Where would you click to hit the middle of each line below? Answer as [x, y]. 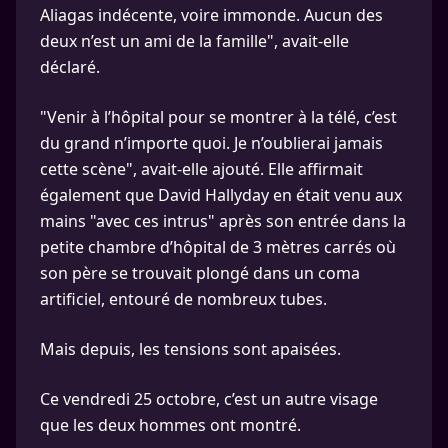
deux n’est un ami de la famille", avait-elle [194, 40]
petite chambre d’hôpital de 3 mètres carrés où [218, 246]
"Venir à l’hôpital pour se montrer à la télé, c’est [218, 116]
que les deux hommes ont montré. [170, 424]
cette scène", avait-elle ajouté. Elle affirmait [201, 168]
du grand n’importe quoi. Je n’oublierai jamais [211, 142]
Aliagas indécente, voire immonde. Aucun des [211, 14]
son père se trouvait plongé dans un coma [200, 272]
